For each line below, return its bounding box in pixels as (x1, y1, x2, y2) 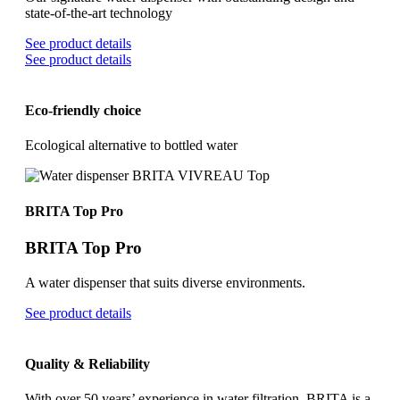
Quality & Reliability (25, 355, 150, 371)
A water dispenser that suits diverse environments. (25, 274, 305, 290)
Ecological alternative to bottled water (25, 137, 237, 154)
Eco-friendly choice (25, 102, 141, 118)
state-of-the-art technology (25, 4, 172, 21)
